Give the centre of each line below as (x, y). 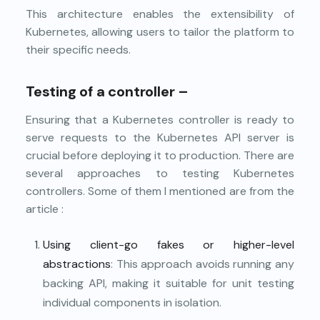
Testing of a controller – (107, 91)
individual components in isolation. (132, 302)
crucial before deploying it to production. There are (160, 155)
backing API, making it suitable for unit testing (169, 283)
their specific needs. (78, 49)
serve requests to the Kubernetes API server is (160, 137)
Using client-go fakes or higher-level (169, 244)
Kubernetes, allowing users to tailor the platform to (160, 31)
